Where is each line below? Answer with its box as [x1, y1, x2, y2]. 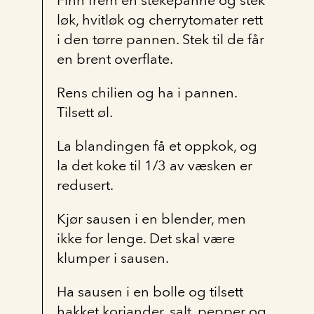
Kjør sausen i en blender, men [57, 210, 246, 227]
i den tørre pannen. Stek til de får [57, 31, 264, 48]
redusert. [57, 177, 114, 193]
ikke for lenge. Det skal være [57, 230, 235, 247]
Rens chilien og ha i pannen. [57, 84, 237, 101]
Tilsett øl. [57, 104, 113, 121]
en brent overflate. [57, 50, 173, 67]
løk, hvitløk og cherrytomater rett [57, 11, 263, 28]
